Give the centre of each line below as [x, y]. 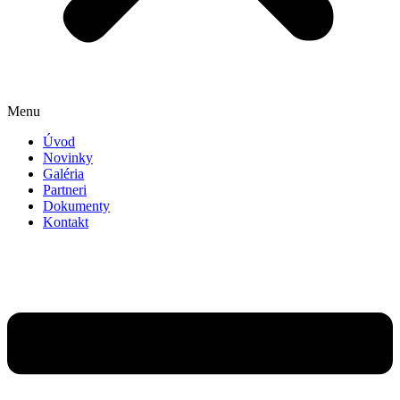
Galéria [63, 174]
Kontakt [66, 222]
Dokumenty [76, 206]
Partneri [65, 190]
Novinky [68, 158]
